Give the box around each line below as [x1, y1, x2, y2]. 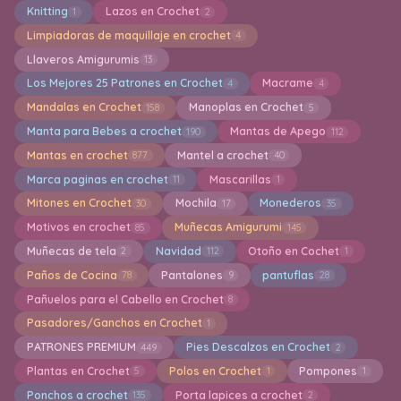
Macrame [261, 76, 313, 90]
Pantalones [160, 268, 223, 282]
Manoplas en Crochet [188, 100, 303, 115]
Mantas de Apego [229, 124, 326, 139]
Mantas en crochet [26, 148, 128, 162]
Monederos [260, 196, 322, 210]
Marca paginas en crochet [26, 172, 168, 186]
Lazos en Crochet [105, 4, 200, 19]
